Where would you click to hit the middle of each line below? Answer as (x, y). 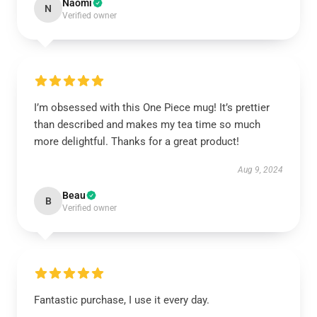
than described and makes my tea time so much (147, 125)
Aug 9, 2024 (260, 170)
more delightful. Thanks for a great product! (137, 142)
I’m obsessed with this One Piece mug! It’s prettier (152, 108)
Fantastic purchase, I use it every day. (122, 300)
